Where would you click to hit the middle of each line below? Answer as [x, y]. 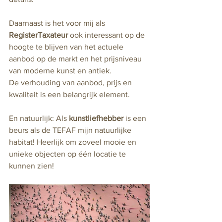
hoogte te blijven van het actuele [67, 47]
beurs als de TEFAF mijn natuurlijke [71, 130]
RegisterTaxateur [38, 35]
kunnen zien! [31, 166]
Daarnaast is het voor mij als [58, 23]
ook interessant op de [107, 35]
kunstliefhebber [96, 118]
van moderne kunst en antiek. [61, 71]
